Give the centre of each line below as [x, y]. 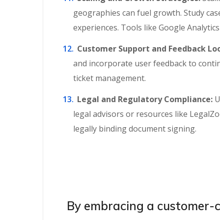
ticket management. [110, 78]
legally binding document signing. [135, 129]
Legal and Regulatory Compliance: [143, 99]
